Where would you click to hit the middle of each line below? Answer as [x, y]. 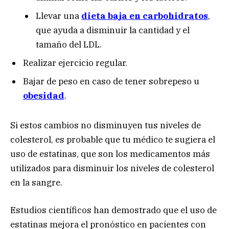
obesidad [44, 95]
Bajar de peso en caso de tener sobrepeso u [111, 81]
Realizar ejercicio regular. [75, 63]
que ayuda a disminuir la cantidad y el [113, 30]
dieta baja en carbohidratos [145, 16]
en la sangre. [36, 183]
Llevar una [59, 16]
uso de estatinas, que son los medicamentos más [110, 154]
